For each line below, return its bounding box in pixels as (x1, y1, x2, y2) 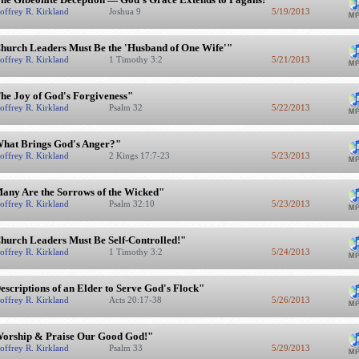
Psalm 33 (108, 343, 145, 353)
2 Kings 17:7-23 (108, 151, 172, 160)
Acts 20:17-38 (108, 295, 164, 305)
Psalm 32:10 (108, 199, 157, 208)
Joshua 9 (108, 6, 143, 16)
